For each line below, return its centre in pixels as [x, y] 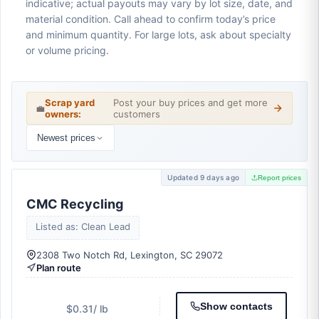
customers [137, 114]
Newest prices [66, 138]
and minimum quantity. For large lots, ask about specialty [158, 35]
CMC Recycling [75, 204]
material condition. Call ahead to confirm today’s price [151, 19]
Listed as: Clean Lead [83, 226]
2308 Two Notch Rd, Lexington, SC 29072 [130, 255]
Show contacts [237, 306]
